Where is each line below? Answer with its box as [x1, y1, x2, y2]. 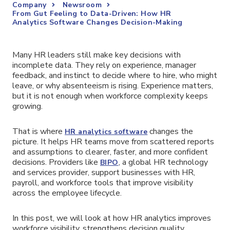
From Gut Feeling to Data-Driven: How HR [12, 9, 171, 18]
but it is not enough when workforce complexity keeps [12, 90, 208, 102]
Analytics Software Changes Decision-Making [12, 17, 183, 27]
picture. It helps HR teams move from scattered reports [12, 136, 214, 147]
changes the [147, 125, 194, 137]
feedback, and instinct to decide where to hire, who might [12, 70, 217, 81]
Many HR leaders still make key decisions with [12, 49, 181, 61]
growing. [12, 101, 43, 112]
